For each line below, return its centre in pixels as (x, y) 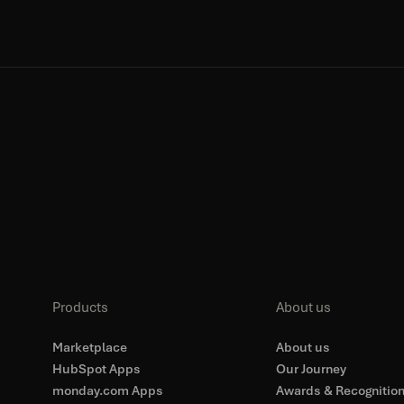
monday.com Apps (108, 390)
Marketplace (90, 347)
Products (81, 308)
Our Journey (311, 369)
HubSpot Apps (97, 369)
